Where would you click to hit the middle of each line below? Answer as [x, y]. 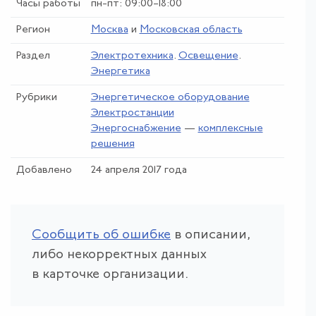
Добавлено [44, 170]
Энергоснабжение [136, 128]
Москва [109, 30]
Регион [33, 30]
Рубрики [36, 97]
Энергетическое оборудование [170, 97]
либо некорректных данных [119, 255]
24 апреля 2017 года [139, 170]
